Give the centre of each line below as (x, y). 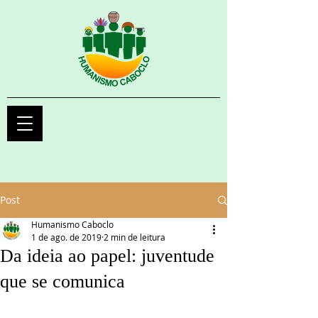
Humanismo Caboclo (72, 224)
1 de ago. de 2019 (66, 237)
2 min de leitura (135, 237)
